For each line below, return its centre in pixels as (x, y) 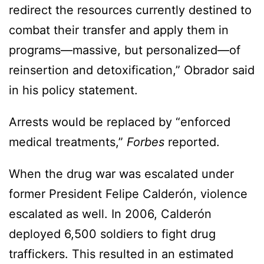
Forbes (146, 142)
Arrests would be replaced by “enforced (120, 122)
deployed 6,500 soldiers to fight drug (112, 234)
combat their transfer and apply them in (119, 30)
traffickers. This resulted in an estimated (121, 254)
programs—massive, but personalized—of (125, 50)
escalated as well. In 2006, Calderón (110, 214)
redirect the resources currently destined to (130, 10)
